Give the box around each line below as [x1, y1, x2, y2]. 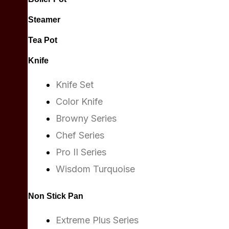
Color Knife [56, 96, 103, 107]
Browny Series [56, 113, 117, 124]
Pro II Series [56, 147, 106, 157]
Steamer [28, 15, 60, 24]
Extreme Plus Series [56, 215, 139, 225]
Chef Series [56, 130, 104, 141]
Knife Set [56, 79, 94, 90]
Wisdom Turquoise [56, 164, 135, 174]
